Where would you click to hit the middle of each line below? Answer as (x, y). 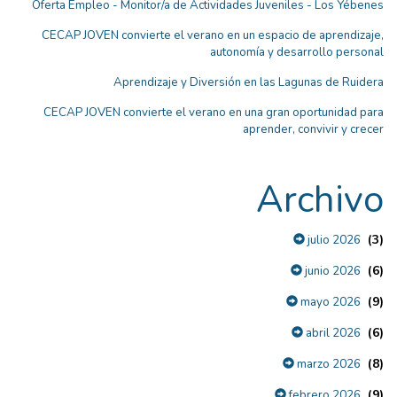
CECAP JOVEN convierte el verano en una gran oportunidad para (214, 113)
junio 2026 (331, 272)
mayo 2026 (329, 303)
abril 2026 (332, 334)
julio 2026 (333, 241)
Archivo (320, 200)
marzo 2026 (327, 365)
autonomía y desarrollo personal (297, 53)
